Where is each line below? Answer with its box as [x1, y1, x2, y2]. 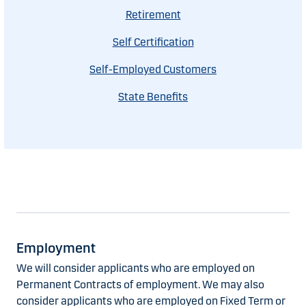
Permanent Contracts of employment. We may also [16, 278, 264, 292]
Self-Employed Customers [89, 63, 217, 76]
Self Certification [112, 36, 194, 49]
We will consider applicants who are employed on [16, 262, 255, 275]
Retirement [125, 8, 181, 22]
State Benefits [118, 90, 188, 104]
